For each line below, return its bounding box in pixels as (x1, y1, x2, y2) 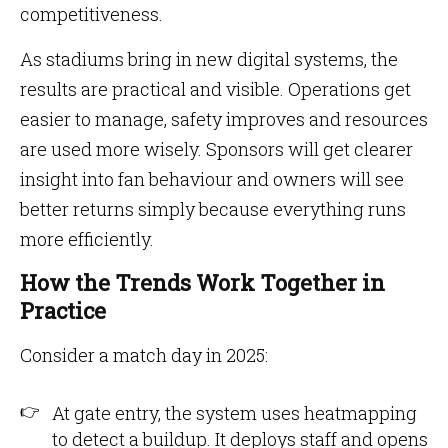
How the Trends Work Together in (20, 268, 385, 297)
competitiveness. (20, 2, 163, 26)
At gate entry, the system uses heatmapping (52, 401, 417, 425)
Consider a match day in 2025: (20, 343, 268, 367)
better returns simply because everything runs (20, 197, 406, 221)
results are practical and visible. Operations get (20, 77, 411, 101)
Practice (20, 296, 106, 325)
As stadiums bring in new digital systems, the (20, 47, 398, 71)
